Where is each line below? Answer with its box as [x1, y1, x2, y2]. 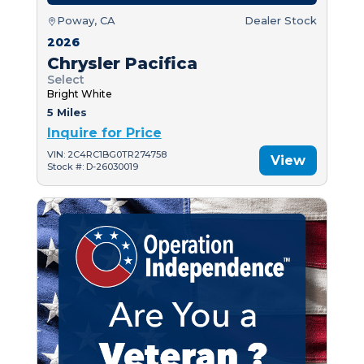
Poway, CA [56, 14, 115, 28]
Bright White [46, 88, 112, 101]
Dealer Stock [245, 14, 318, 28]
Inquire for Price [46, 125, 162, 141]
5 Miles [46, 106, 87, 119]
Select [46, 72, 84, 88]
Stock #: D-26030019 [46, 160, 138, 172]
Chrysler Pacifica [46, 54, 197, 74]
